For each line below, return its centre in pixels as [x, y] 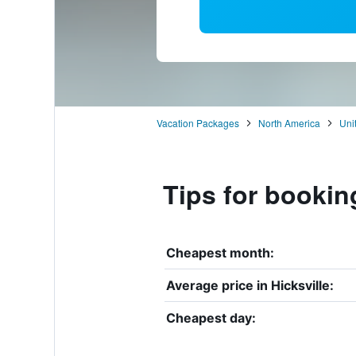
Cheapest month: [220, 252]
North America [289, 122]
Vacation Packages [197, 122]
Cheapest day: [211, 317]
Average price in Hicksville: [250, 285]
